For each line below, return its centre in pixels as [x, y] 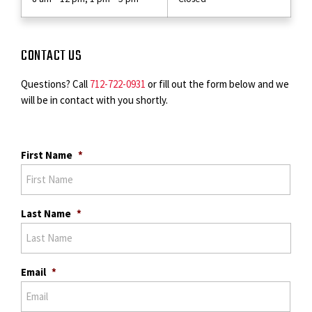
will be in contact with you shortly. [94, 100]
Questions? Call [55, 84]
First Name [47, 155]
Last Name [46, 214]
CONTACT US [51, 56]
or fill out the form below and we [217, 84]
